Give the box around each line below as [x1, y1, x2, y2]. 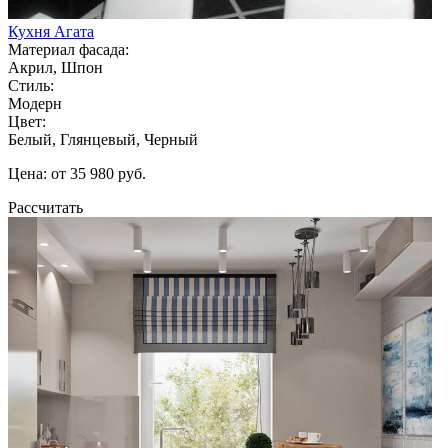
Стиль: [8, 76, 54, 94]
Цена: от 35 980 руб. [8, 164, 146, 182]
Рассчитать [8, 198, 83, 216]
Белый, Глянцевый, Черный [8, 130, 198, 148]
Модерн [8, 94, 62, 112]
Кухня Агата [8, 22, 94, 40]
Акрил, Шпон [8, 58, 103, 76]
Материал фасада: [8, 40, 129, 58]
